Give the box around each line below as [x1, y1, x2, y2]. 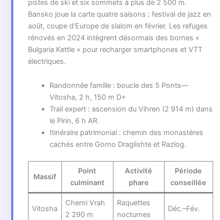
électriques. [27, 56, 66, 66]
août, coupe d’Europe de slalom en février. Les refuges [27, 21, 208, 30]
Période [175, 166, 202, 176]
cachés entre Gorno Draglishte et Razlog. [49, 140, 186, 149]
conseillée [170, 178, 207, 188]
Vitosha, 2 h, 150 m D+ [49, 93, 126, 102]
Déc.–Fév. [168, 204, 200, 214]
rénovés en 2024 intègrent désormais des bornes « [27, 33, 199, 42]
